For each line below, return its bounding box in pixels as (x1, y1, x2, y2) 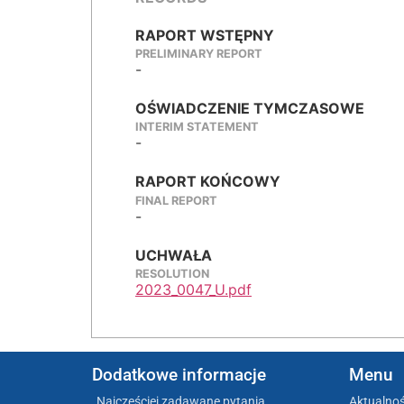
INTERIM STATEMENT (135, 120, 259, 134)
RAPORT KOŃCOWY (135, 172, 280, 191)
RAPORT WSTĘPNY (135, 26, 274, 45)
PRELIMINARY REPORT (135, 47, 262, 61)
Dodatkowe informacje (92, 364, 266, 386)
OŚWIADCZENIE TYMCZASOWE (135, 99, 364, 118)
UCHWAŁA (135, 245, 212, 264)
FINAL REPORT (135, 193, 217, 207)
